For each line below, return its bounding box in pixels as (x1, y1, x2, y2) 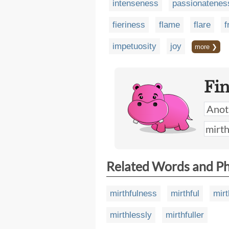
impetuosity (112, 41, 156, 52)
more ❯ (195, 43, 217, 51)
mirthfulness (110, 189, 157, 199)
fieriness (112, 20, 145, 30)
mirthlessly (110, 210, 152, 220)
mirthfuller (166, 210, 204, 220)
